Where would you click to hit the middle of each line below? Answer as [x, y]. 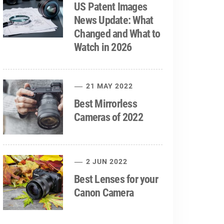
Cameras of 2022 [108, 117]
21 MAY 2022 [109, 86]
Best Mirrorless [105, 104]
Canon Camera [104, 193]
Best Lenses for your [116, 179]
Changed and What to [117, 34]
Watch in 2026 [103, 47]
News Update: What [114, 20]
